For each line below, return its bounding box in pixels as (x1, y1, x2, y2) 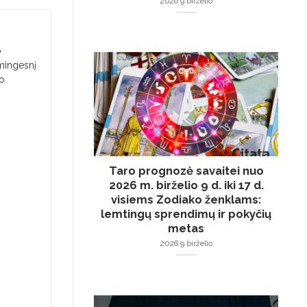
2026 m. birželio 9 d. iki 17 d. (108, 178, 264, 193)
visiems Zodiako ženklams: (111, 193, 261, 207)
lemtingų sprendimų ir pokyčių (101, 207, 271, 221)
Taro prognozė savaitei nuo (108, 164, 264, 178)
